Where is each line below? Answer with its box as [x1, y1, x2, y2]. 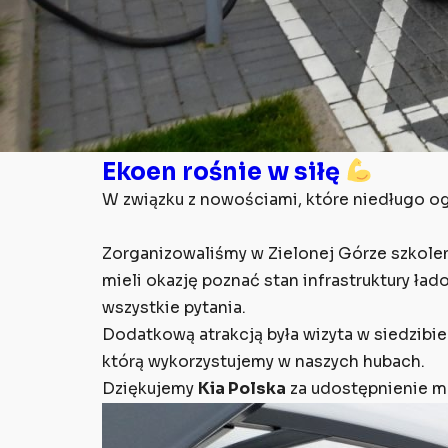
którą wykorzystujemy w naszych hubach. [102, 351, 425, 372]
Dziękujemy [102, 378, 198, 399]
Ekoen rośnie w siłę [102, 156, 345, 187]
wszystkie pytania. [102, 297, 246, 318]
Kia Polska [198, 378, 286, 399]
